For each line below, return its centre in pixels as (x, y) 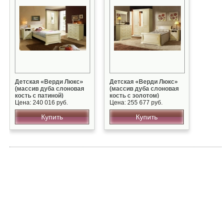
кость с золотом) (134, 96)
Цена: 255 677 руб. (136, 103)
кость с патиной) (39, 96)
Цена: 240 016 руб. (41, 103)
